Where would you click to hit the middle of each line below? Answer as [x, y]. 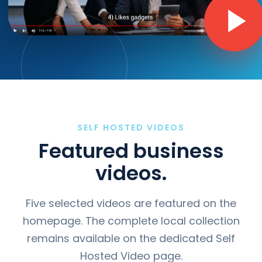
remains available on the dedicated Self [131, 238]
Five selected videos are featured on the [131, 203]
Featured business [131, 151]
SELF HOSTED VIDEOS [131, 127]
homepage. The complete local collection [131, 220]
